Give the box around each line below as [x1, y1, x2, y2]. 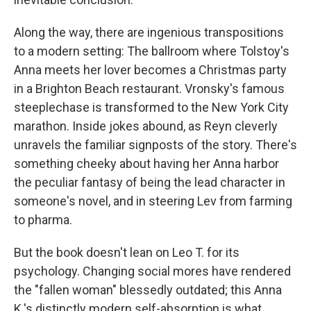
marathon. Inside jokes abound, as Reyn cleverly [14, 119, 278, 133]
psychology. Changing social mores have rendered [14, 264, 291, 278]
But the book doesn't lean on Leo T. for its [14, 245, 239, 260]
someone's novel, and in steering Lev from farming [14, 194, 292, 208]
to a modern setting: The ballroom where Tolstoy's [14, 44, 289, 58]
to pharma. [14, 212, 72, 227]
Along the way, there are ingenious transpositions [14, 25, 284, 40]
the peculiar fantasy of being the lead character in [14, 175, 285, 190]
